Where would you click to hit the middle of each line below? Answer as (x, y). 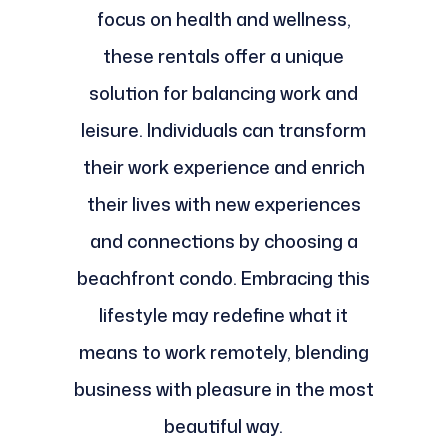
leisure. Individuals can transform (224, 130)
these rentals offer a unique (224, 56)
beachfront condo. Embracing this (224, 278)
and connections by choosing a (223, 241)
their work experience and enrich (223, 167)
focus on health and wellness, (223, 19)
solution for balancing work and (224, 93)
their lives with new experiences (223, 204)
